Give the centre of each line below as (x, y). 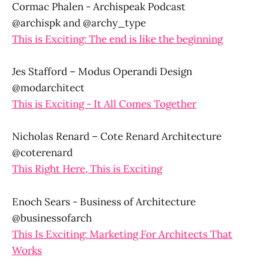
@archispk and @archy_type (79, 23)
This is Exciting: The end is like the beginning (117, 39)
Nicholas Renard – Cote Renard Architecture (117, 137)
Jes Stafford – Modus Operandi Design (102, 72)
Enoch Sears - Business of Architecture (104, 201)
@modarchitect (48, 88)
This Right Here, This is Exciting (87, 169)
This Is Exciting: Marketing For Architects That (122, 234)
